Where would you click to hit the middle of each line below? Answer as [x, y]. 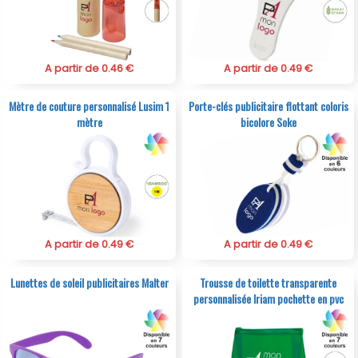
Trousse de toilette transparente [268, 283]
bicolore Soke [268, 122]
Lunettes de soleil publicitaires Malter [89, 283]
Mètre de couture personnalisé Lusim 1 [89, 106]
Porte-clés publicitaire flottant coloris [268, 106]
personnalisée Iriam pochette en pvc [268, 299]
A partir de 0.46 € [89, 68]
